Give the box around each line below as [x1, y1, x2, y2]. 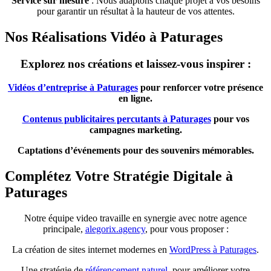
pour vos [211, 113, 249, 124]
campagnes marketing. [89, 124, 182, 135]
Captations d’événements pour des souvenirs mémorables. [17, 145, 254, 155]
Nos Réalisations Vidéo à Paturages [5, 29, 223, 45]
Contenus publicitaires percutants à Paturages [22, 113, 211, 124]
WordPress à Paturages [169, 244, 256, 255]
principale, [42, 223, 85, 234]
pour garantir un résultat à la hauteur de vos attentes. [36, 6, 235, 17]
